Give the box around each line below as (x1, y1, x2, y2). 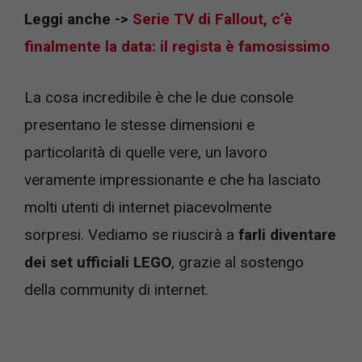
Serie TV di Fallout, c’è (133, 2, 293, 21)
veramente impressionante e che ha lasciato (24, 162, 321, 181)
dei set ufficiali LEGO (24, 244, 171, 263)
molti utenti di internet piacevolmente (24, 189, 271, 208)
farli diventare (238, 217, 336, 236)
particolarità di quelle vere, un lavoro (24, 134, 267, 154)
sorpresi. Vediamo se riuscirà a (24, 217, 238, 236)
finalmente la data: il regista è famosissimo (24, 29, 330, 48)
